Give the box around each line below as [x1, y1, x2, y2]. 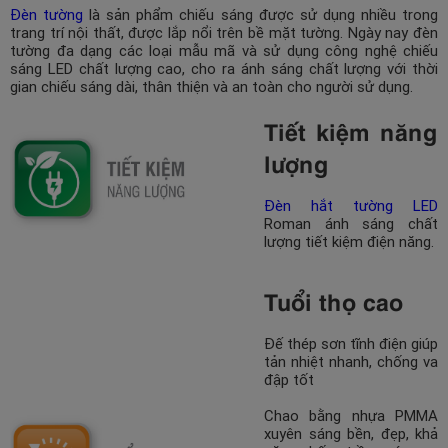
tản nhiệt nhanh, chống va [264, 353, 438, 371]
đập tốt [264, 371, 314, 389]
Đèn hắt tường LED [264, 197, 438, 215]
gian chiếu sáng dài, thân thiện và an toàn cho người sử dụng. [10, 77, 413, 96]
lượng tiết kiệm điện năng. [264, 233, 434, 251]
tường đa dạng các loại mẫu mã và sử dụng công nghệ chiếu [10, 41, 438, 60]
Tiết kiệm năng [264, 114, 438, 147]
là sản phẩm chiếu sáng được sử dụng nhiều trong [83, 5, 439, 24]
